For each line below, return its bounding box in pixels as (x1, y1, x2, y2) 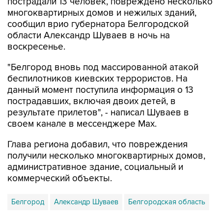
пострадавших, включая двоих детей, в (7, 96, 176, 107)
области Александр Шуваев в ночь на (7, 30, 170, 41)
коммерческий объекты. (7, 173, 112, 184)
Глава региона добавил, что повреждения (7, 139, 188, 150)
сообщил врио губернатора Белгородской (7, 19, 189, 30)
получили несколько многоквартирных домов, (7, 150, 205, 162)
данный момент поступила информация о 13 (7, 84, 193, 96)
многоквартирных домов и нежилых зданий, (7, 7, 196, 19)
